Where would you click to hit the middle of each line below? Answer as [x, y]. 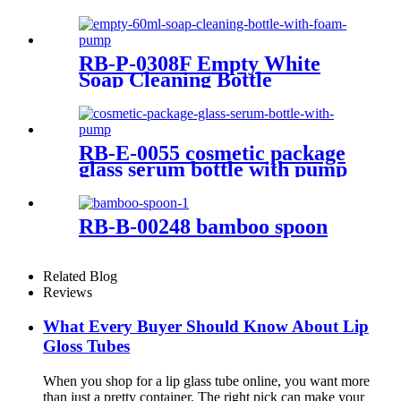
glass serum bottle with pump [213, 169]
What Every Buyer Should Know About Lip [206, 327]
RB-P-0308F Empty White [200, 63]
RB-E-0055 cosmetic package [212, 153]
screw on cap [138, 38]
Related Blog [80, 276]
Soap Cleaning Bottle [175, 79]
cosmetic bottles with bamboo [214, 22]
